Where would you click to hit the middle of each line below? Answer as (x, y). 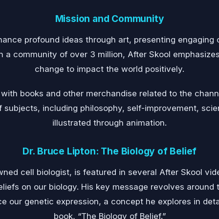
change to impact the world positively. (109, 69)
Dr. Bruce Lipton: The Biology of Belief (109, 151)
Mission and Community (109, 19)
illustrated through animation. (109, 122)
